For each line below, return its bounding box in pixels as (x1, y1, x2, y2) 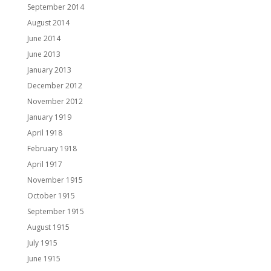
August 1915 (27, 222, 70, 233)
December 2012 (27, 80, 82, 91)
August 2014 (27, 18, 70, 28)
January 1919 (27, 112, 71, 123)
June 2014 (27, 33, 60, 44)
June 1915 (27, 253, 60, 264)
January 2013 (27, 65, 71, 76)
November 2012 (27, 96, 83, 107)
